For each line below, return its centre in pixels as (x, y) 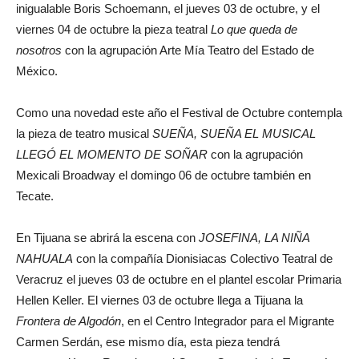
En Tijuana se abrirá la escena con (107, 238)
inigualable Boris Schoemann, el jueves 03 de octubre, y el (168, 9)
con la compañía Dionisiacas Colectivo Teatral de (204, 259)
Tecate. (35, 196)
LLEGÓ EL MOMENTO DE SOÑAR (113, 155)
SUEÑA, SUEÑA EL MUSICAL (234, 134)
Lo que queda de (254, 30)
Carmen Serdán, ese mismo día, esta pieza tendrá (148, 342)
